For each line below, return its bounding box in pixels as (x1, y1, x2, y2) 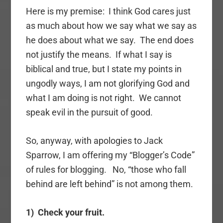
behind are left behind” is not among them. (26, 179, 194, 190)
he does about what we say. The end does (26, 35, 194, 46)
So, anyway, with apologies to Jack (26, 135, 163, 146)
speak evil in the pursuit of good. (26, 107, 153, 118)
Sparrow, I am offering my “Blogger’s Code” (26, 150, 195, 161)
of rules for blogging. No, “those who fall (26, 164, 187, 175)
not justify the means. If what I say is (26, 49, 172, 60)
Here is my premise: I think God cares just (26, 6, 191, 17)
